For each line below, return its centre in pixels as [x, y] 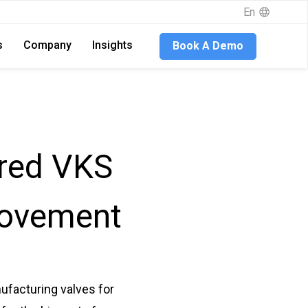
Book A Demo [208, 46]
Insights [113, 45]
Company [48, 45]
